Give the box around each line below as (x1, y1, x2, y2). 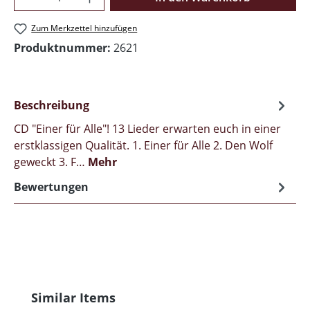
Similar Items (31, 289, 116, 307)
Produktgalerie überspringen (13, 289, 165, 304)
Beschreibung (14, 98, 89, 113)
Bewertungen (14, 179, 89, 195)
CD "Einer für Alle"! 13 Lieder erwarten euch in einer (14, 121, 281, 137)
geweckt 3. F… (14, 154, 88, 170)
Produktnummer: (14, 40, 113, 56)
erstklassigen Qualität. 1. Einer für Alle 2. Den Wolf (14, 138, 273, 154)
